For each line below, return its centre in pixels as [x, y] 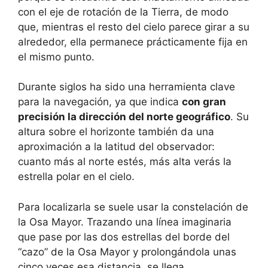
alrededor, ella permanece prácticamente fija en [133, 42]
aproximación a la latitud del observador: [116, 147]
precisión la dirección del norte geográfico [124, 117]
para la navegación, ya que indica [100, 102]
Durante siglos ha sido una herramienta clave [127, 87]
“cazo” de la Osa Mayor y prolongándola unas [127, 252]
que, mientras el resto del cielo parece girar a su [134, 27]
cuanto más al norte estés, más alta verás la [125, 162]
